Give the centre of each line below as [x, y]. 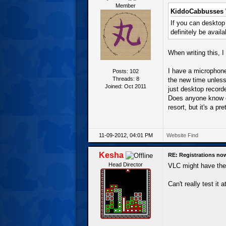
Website [176, 135]
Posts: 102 [126, 71]
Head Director [126, 164]
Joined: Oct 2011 [126, 86]
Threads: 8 [126, 78]
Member [126, 5]
